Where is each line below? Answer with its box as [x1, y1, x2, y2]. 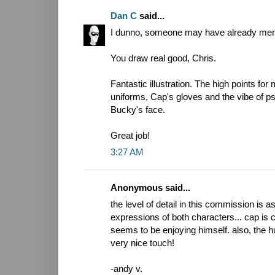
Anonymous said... [110, 182, 190, 193]
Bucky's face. [110, 104, 165, 115]
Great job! [110, 130, 150, 141]
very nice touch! [110, 238, 174, 249]
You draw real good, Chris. [110, 53, 216, 64]
